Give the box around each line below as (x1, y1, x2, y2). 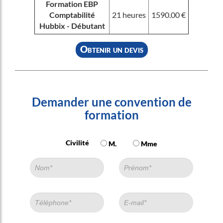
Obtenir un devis (80, 44, 143, 55)
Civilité (66, 138, 89, 147)
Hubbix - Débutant (39, 21, 105, 30)
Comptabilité (49, 10, 95, 19)
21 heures (112, 10, 146, 19)
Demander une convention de (31, 95, 192, 109)
